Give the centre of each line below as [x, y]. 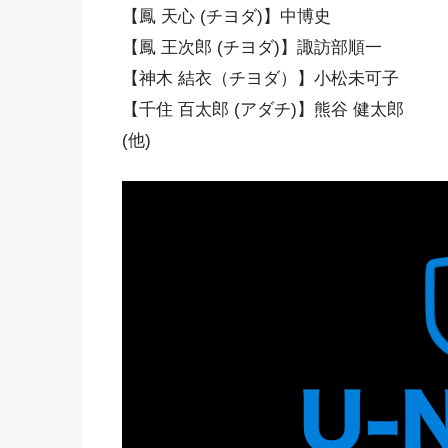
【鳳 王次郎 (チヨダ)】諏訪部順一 [252, 47]
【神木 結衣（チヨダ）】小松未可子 [260, 78]
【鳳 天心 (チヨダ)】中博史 [226, 16]
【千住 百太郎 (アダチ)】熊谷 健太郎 [263, 109]
